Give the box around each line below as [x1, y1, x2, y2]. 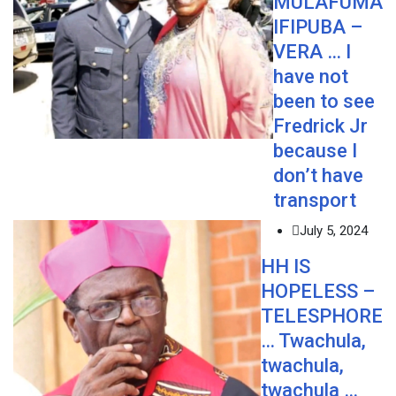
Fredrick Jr [273, 115, 368, 138]
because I [273, 140, 357, 163]
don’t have [273, 164, 363, 187]
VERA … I [273, 41, 351, 64]
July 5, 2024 [300, 223, 368, 240]
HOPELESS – [261, 280, 375, 303]
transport [273, 189, 356, 212]
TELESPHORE [261, 305, 383, 328]
